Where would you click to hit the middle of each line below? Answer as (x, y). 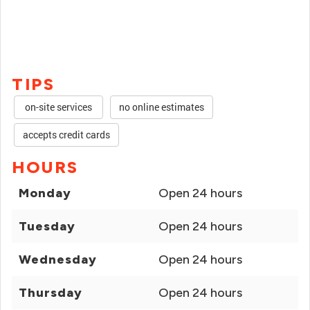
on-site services (58, 107)
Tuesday (47, 226)
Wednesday (58, 259)
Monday (45, 193)
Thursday (51, 293)
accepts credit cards (66, 135)
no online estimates (162, 107)
